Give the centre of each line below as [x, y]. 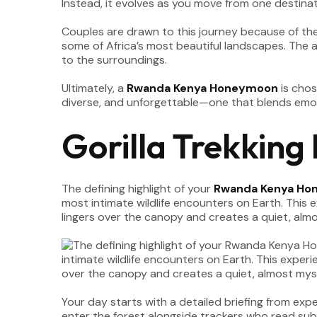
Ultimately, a [94, 88]
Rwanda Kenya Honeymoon [202, 88]
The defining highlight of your [138, 189]
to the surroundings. [114, 60]
